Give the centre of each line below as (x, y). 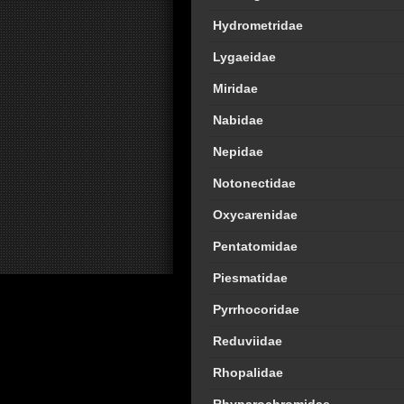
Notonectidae (254, 183)
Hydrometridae (258, 25)
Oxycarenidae (255, 215)
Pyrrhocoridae (256, 309)
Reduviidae (248, 341)
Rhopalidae (248, 372)
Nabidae (238, 120)
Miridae (235, 88)
